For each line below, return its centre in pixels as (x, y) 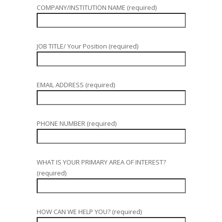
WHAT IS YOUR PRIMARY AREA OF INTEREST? (101, 162)
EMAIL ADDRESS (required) (76, 85)
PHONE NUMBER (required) (77, 123)
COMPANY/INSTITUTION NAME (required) (97, 7)
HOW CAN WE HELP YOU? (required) (89, 212)
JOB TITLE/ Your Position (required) (87, 46)
